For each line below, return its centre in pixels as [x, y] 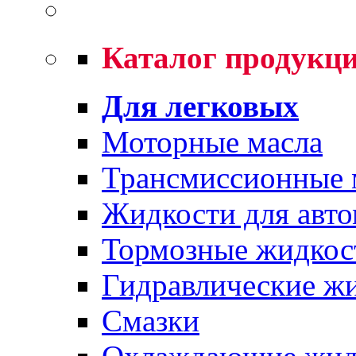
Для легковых [200, 106]
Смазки [151, 320]
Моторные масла [212, 141]
